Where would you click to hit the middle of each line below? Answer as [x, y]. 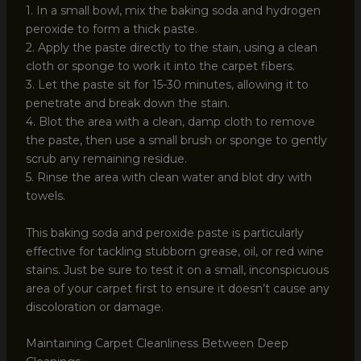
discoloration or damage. [94, 307]
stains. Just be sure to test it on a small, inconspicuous [177, 270]
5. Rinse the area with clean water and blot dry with [168, 178]
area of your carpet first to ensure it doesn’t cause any [177, 288]
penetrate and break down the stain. [127, 104]
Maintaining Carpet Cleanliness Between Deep [157, 343]
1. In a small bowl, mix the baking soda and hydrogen [173, 11]
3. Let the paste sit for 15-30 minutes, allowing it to [167, 85]
